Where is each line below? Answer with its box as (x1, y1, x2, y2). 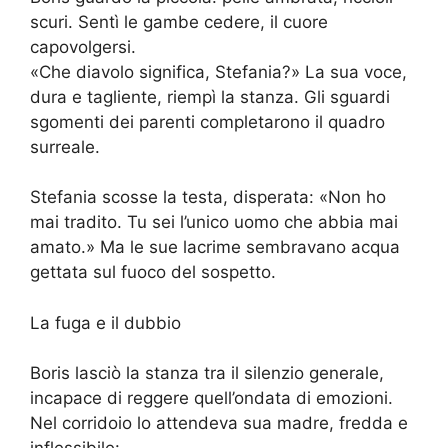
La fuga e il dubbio (30, 312, 181, 333)
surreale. (30, 136, 100, 157)
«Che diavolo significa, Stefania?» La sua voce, (30, 61, 407, 82)
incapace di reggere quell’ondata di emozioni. (30, 388, 393, 409)
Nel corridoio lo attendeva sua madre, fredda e (30, 413, 408, 434)
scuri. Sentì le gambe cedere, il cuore (30, 11, 328, 32)
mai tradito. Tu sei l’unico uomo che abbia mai (30, 212, 398, 233)
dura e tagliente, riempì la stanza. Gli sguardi (30, 86, 390, 107)
